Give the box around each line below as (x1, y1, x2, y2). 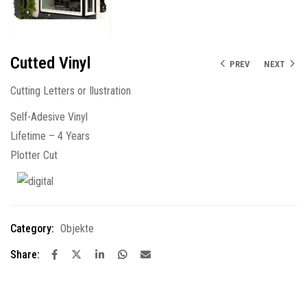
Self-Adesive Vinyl (10, 110, 88, 124)
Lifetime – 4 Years (10, 130, 90, 143)
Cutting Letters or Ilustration (10, 84, 131, 98)
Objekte (60, 222, 94, 236)
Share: (10, 248, 40, 262)
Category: (10, 222, 54, 236)
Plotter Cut (10, 149, 58, 162)
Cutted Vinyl (10, 53, 90, 73)
